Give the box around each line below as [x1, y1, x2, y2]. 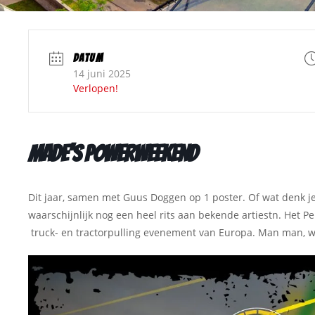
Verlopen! [72, 81, 118, 95]
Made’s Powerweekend [27, 141, 198, 166]
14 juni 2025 [72, 66, 131, 80]
